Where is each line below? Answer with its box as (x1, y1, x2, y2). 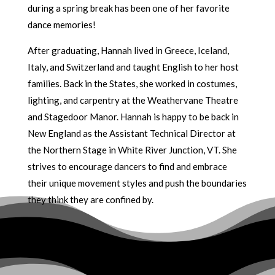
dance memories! (27, 19, 96, 30)
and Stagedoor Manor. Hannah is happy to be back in (27, 111, 239, 122)
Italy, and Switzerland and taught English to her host (27, 61, 239, 72)
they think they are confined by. (27, 194, 153, 205)
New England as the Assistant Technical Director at (27, 128, 236, 139)
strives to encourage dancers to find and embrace (27, 161, 227, 172)
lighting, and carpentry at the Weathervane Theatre (27, 95, 238, 106)
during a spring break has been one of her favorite (27, 2, 230, 14)
